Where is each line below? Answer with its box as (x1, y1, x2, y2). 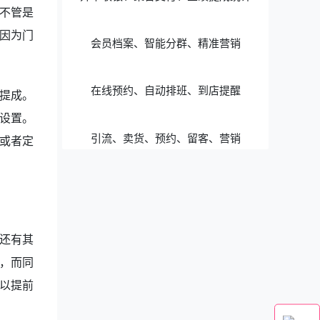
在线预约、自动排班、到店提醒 (90, 83, 241, 98)
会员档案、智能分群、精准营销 (90, 36, 241, 51)
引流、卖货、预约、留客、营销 (90, 130, 241, 145)
